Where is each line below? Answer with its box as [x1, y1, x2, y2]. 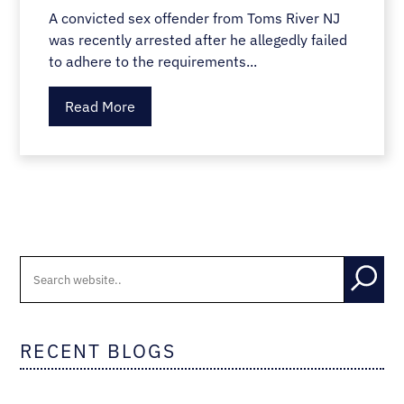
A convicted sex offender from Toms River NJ [49, 8, 341, 27]
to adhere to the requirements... [49, 51, 258, 70]
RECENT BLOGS [20, 339, 177, 364]
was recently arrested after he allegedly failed [49, 30, 348, 49]
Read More [65, 96, 136, 115]
